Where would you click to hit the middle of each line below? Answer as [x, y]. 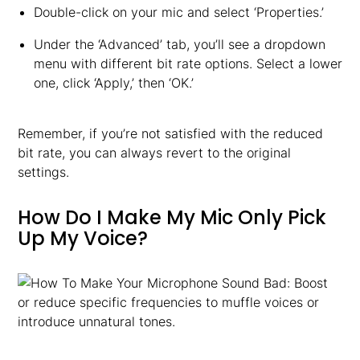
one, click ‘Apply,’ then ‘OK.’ [113, 83]
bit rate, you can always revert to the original [155, 153]
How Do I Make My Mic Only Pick [172, 217]
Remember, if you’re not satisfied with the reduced [171, 133]
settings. [44, 172]
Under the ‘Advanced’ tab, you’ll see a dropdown [179, 44]
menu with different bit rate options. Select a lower [188, 63]
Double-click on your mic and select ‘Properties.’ [178, 12]
